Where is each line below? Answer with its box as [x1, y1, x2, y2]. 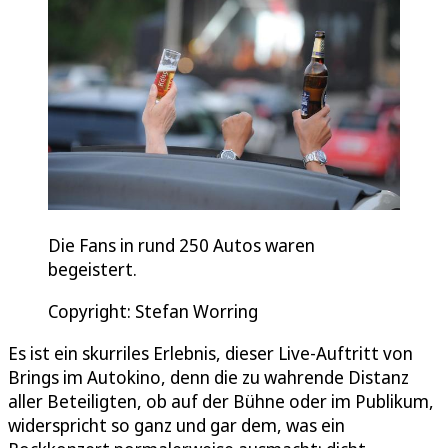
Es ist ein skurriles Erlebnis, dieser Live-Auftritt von [8, 341, 413, 366]
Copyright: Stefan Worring [48, 299, 258, 324]
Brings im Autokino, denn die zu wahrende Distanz [8, 365, 409, 390]
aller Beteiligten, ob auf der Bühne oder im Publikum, [8, 389, 434, 414]
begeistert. [48, 257, 137, 282]
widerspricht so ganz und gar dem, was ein [8, 413, 345, 438]
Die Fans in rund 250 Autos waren [48, 233, 315, 258]
